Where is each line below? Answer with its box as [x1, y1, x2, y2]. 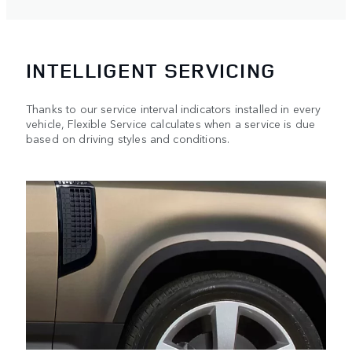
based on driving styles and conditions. [26, 130, 230, 146]
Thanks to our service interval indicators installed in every [26, 100, 321, 116]
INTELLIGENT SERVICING [26, 56, 277, 84]
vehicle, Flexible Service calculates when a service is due [26, 115, 316, 131]
